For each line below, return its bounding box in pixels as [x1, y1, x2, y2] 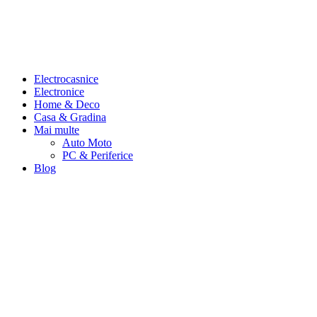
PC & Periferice [62, 149, 133, 161]
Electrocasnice [34, 73, 98, 85]
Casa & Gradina [34, 111, 106, 123]
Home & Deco [34, 98, 100, 110]
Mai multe [34, 124, 79, 136]
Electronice [34, 86, 84, 98]
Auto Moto [62, 137, 112, 149]
